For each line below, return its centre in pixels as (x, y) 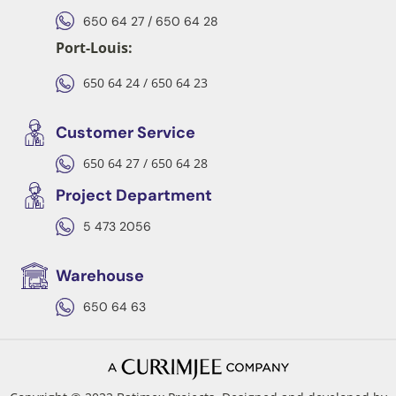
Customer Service (125, 132)
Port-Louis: (94, 48)
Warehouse (99, 275)
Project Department (133, 195)
